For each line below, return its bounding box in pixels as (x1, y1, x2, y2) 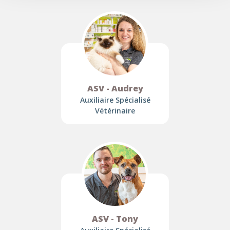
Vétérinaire (95, 106, 135, 116)
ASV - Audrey (87, 83, 143, 94)
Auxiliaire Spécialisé (80, 95, 150, 105)
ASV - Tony (92, 213, 138, 224)
